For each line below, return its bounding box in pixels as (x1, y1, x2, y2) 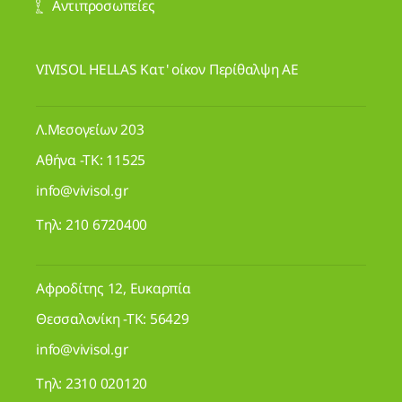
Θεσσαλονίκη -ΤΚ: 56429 (36, 309, 189, 329)
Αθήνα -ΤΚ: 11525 (36, 150, 146, 170)
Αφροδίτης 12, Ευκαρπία (36, 278, 191, 299)
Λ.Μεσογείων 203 (36, 119, 144, 140)
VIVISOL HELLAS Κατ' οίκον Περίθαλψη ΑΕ (36, 59, 299, 80)
